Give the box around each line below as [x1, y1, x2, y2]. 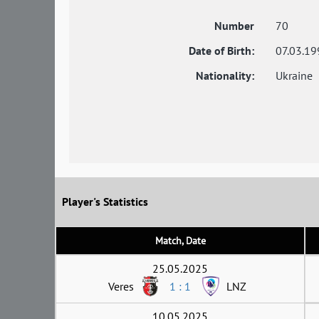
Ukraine [276, 68, 313, 83]
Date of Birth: [189, 43, 254, 58]
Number [214, 19, 254, 33]
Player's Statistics [62, 194, 148, 209]
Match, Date [155, 234, 206, 247]
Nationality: [196, 68, 254, 83]
